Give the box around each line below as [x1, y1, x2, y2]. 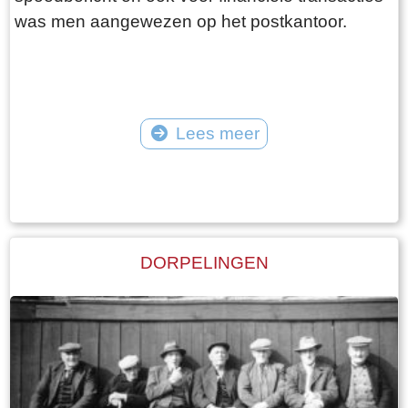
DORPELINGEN [139, 253, 269, 273]
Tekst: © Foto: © [165, 154, 243, 166]
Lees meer [175, 123, 260, 143]
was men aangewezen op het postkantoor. [15, 11, 347, 31]
